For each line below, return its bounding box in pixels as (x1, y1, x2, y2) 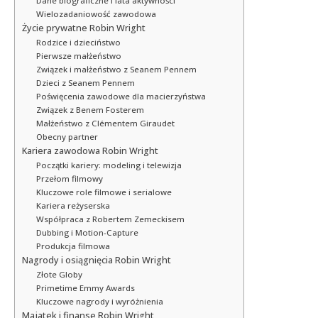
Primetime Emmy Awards (35, 283, 135, 294)
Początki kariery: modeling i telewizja (35, 160, 182, 171)
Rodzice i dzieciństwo (35, 37, 121, 48)
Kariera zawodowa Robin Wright (22, 145, 158, 158)
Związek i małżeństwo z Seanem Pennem (35, 64, 197, 75)
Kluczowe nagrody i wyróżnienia (35, 296, 163, 307)
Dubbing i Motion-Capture (35, 227, 138, 238)
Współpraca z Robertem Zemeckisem (35, 214, 185, 225)
